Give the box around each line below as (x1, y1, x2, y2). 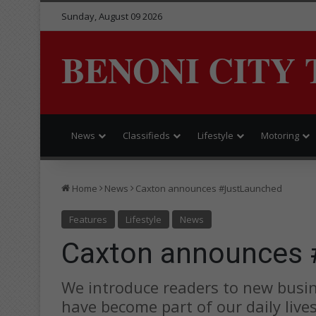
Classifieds (123, 128, 170, 142)
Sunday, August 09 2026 (61, 10, 162, 23)
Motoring (261, 128, 299, 142)
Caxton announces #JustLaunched (135, 181, 282, 195)
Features (69, 212, 107, 226)
